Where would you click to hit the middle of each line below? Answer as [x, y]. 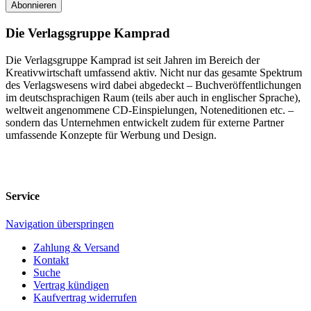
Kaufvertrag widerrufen [85, 297]
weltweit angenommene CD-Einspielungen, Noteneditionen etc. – [150, 110]
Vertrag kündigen [71, 285]
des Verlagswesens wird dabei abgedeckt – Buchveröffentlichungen [153, 85]
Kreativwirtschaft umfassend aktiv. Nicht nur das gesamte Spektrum [154, 72]
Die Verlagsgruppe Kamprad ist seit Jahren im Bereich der [133, 60]
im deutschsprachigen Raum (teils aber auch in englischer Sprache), [153, 97]
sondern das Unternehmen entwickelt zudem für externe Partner [145, 122]
